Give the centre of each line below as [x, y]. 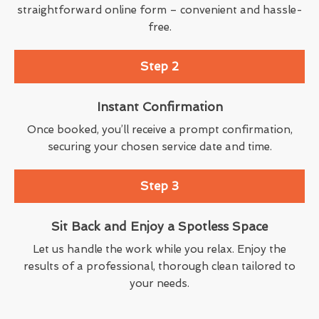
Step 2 [159, 66]
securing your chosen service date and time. [159, 146]
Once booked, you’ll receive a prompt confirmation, [159, 129]
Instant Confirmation [159, 106]
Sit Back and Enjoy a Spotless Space [159, 226]
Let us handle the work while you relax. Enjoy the [159, 249]
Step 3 [159, 185]
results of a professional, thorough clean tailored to [159, 266]
